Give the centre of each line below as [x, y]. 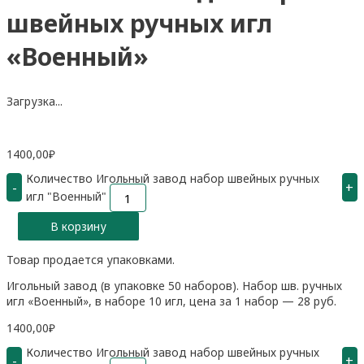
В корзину [78, 227]
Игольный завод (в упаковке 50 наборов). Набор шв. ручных [174, 286]
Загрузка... [35, 102]
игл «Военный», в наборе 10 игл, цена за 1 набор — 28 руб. [171, 301]
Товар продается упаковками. [91, 259]
